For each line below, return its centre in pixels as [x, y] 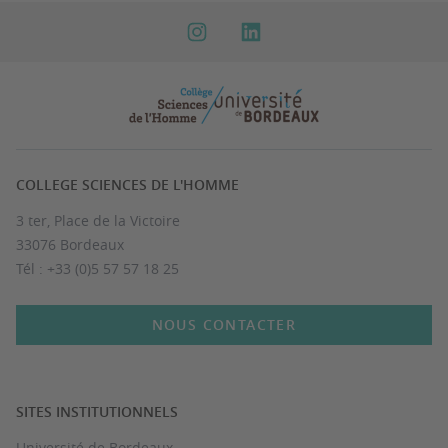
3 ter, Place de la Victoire [98, 220]
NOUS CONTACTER [224, 324]
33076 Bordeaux [70, 244]
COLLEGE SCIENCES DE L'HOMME [127, 184]
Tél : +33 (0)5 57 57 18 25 [97, 268]
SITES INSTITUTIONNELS [97, 411]
